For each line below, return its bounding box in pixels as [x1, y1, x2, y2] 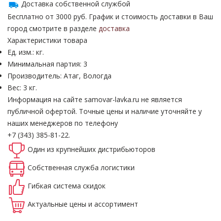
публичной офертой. [7, 106, 77, 116]
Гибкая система [28, 181, 83, 190]
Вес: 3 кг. [7, 82, 37, 92]
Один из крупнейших [28, 144, 98, 154]
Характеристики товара [7, 35, 87, 45]
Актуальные [28, 199, 70, 209]
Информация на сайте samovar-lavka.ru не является [7, 94, 182, 104]
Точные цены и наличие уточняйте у [77, 106, 202, 116]
